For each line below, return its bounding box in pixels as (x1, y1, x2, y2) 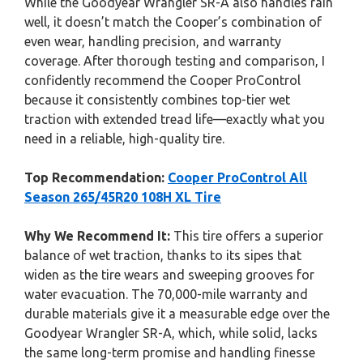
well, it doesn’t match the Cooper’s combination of (24, 15, 322, 29)
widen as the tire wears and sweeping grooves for (24, 267, 314, 282)
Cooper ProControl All (168, 170, 307, 185)
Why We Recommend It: (24, 228, 170, 243)
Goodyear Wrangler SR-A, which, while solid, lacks (24, 326, 318, 340)
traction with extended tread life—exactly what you (24, 112, 325, 126)
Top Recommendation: (24, 170, 164, 185)
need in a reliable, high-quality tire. (24, 131, 224, 146)
